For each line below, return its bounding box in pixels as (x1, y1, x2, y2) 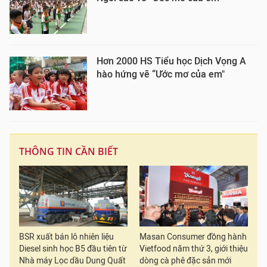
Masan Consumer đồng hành (139, 232, 247, 243)
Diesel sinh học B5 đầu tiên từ (19, 244, 127, 254)
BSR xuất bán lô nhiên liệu (19, 232, 114, 243)
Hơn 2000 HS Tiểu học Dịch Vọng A (97, 55, 246, 67)
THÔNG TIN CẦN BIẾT (19, 145, 118, 158)
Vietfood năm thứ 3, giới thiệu (139, 244, 248, 254)
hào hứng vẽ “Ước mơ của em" (97, 69, 225, 80)
